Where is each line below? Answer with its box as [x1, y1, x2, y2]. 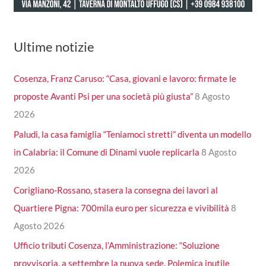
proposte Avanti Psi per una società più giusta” [14, 91, 194, 102]
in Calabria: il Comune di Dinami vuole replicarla [14, 146, 200, 157]
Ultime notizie [14, 38, 95, 55]
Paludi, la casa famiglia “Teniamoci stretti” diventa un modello [14, 128, 252, 140]
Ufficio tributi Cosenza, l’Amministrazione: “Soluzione [14, 240, 220, 251]
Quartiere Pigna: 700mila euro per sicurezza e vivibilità [14, 202, 230, 213]
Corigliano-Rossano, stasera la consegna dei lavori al [14, 184, 218, 195]
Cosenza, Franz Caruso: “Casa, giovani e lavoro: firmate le [14, 73, 237, 84]
